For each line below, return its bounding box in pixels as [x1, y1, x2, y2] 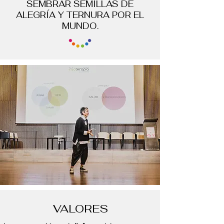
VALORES [53, 201, 108, 215]
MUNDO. [61, 20, 98, 31]
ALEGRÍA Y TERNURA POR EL [16, 9, 144, 20]
